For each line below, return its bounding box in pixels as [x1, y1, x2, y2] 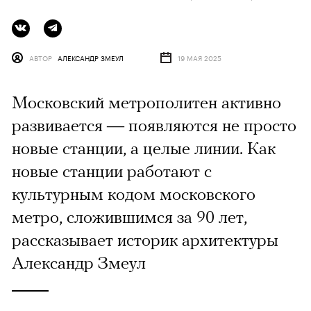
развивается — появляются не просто [12, 115, 296, 135]
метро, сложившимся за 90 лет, [12, 207, 247, 227]
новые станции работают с [12, 161, 212, 181]
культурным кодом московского [12, 184, 255, 204]
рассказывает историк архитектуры [12, 230, 278, 250]
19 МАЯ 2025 [178, 52, 221, 64]
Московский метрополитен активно [12, 92, 281, 112]
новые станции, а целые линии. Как [12, 138, 276, 158]
